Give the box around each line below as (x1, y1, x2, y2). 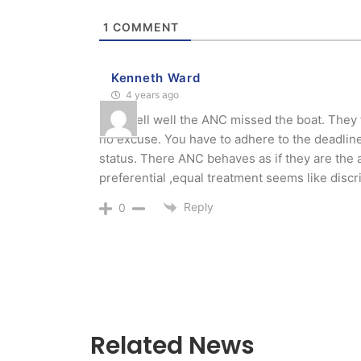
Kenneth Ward (111, 70, 201, 86)
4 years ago (123, 88, 180, 101)
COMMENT (110, 19, 180, 34)
